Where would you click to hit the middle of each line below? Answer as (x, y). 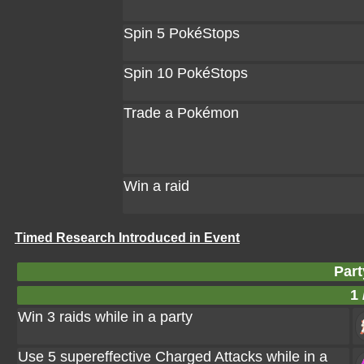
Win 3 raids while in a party (105, 317)
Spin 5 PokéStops (182, 33)
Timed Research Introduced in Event (127, 238)
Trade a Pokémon (181, 113)
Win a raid (156, 186)
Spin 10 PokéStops (186, 73)
